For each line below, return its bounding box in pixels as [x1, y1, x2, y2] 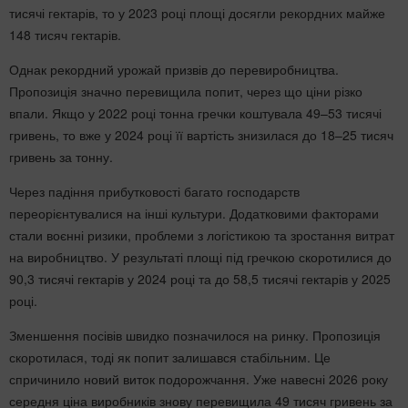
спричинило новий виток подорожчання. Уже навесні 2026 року [9, 370, 388, 389]
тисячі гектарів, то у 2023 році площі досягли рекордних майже [9, 4, 385, 23]
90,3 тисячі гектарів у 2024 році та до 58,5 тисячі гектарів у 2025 [9, 270, 391, 289]
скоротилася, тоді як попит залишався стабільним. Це [9, 348, 331, 367]
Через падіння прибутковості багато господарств [9, 182, 300, 201]
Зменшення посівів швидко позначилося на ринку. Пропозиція [9, 326, 381, 345]
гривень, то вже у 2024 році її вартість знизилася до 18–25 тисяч [9, 126, 393, 145]
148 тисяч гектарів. [9, 25, 121, 45]
